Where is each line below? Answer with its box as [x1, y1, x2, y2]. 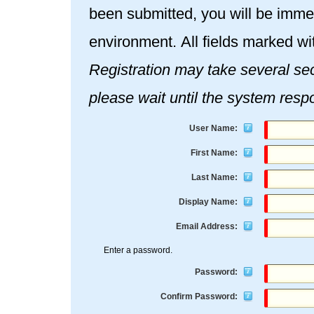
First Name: [191, 148, 238, 158]
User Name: [189, 123, 238, 134]
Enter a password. [104, 245, 173, 256]
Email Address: [176, 221, 238, 232]
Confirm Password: [161, 291, 238, 301]
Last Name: [191, 172, 238, 183]
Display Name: [179, 197, 238, 207]
